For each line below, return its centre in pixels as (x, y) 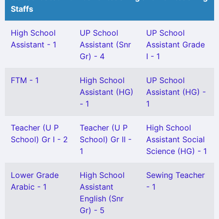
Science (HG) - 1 (176, 151)
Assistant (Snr (105, 44)
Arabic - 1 (29, 187)
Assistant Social (175, 139)
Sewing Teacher (175, 175)
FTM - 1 (25, 80)
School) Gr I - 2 (39, 139)
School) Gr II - (106, 139)
